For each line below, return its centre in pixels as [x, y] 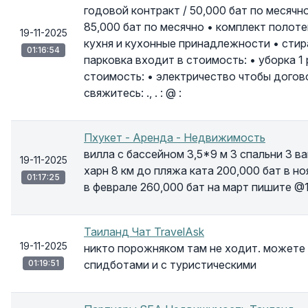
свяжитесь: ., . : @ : [133, 93]
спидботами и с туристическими [170, 265]
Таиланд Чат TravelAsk [144, 232]
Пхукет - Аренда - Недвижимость [175, 137]
